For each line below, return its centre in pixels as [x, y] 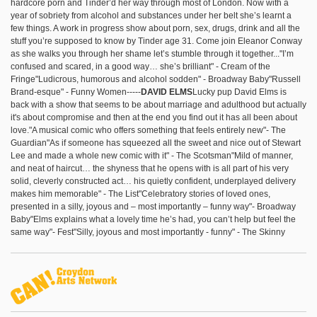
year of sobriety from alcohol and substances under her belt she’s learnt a [151, 16]
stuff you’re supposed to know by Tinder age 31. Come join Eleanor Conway [156, 41]
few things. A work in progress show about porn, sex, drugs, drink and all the [155, 29]
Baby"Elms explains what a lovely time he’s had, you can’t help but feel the [153, 220]
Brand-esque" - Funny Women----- [76, 92]
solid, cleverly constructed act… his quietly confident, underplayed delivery [153, 181]
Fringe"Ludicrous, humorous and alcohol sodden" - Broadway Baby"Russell [156, 80]
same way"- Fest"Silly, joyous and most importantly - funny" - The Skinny [148, 232]
